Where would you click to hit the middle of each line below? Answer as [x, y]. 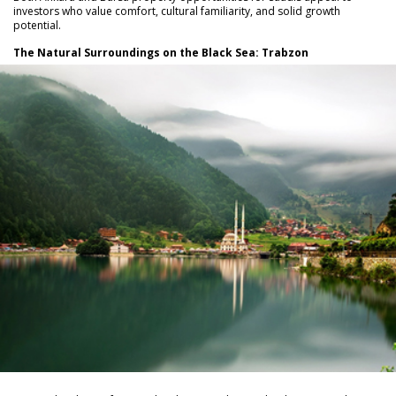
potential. [37, 25]
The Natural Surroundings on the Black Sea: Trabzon [161, 52]
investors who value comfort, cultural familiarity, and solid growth [177, 11]
